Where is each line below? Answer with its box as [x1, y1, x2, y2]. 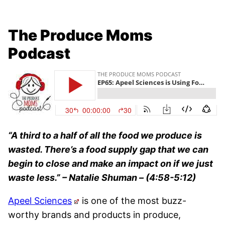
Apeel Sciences [8, 195, 72, 206]
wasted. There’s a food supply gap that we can [8, 144, 208, 155]
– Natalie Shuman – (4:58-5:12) [62, 172, 196, 183]
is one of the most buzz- [79, 195, 187, 206]
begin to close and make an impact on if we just [8, 158, 213, 169]
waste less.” [8, 172, 62, 183]
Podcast [8, 44, 70, 63]
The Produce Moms [8, 26, 153, 45]
